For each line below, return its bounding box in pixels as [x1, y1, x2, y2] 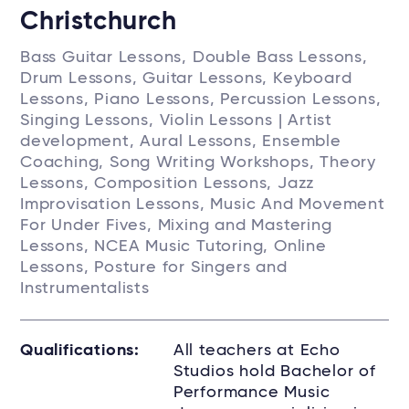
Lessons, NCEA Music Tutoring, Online [20, 238, 327, 255]
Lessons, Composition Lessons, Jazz [20, 175, 315, 192]
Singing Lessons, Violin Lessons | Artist [20, 112, 332, 129]
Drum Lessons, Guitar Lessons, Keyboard [20, 70, 352, 87]
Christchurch [20, 9, 177, 35]
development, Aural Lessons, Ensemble [20, 133, 341, 150]
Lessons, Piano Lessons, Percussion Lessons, [20, 91, 382, 108]
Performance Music [173, 384, 330, 401]
